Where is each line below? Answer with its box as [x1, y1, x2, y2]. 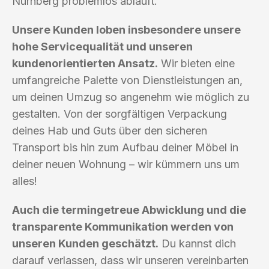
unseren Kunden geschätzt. [12, 237, 159, 250]
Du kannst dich [159, 237, 236, 250]
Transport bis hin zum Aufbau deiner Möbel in [12, 141, 238, 154]
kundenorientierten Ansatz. [12, 56, 158, 70]
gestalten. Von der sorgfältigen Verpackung [12, 107, 227, 120]
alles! [12, 174, 37, 187]
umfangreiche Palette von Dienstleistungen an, [12, 73, 243, 86]
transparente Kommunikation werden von [12, 220, 234, 233]
